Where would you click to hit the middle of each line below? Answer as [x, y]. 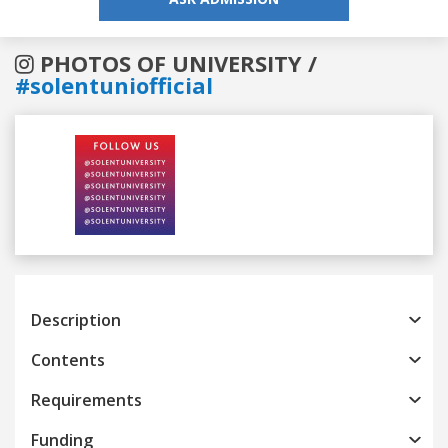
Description [76, 319]
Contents [68, 359]
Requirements [86, 399]
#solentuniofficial [114, 84]
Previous [103, 251]
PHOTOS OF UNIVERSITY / [175, 62]
